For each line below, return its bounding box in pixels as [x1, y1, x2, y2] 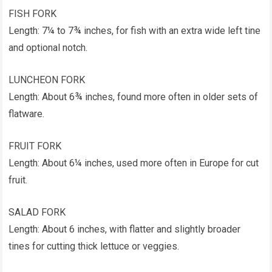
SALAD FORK [8, 206, 66, 219]
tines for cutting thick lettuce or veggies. [8, 240, 180, 253]
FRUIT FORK [8, 140, 62, 152]
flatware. [8, 108, 45, 120]
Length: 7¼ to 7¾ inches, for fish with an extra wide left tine [8, 25, 261, 37]
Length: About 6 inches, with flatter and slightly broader [8, 223, 241, 236]
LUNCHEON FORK [8, 74, 86, 86]
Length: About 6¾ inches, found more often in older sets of [8, 91, 259, 103]
